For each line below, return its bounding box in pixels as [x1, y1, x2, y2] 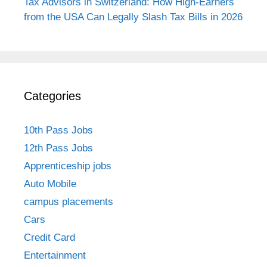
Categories [24, 89, 81, 103]
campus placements [24, 195, 113, 207]
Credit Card [24, 231, 75, 243]
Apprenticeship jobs [24, 160, 111, 172]
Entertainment [24, 249, 86, 261]
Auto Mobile [24, 178, 76, 190]
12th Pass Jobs [24, 142, 93, 154]
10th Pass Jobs [24, 124, 93, 136]
